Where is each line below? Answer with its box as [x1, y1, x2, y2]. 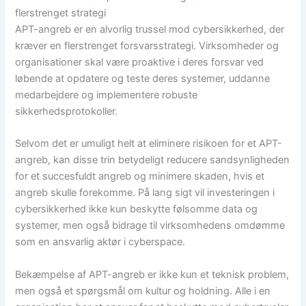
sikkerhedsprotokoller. [15, 105, 118, 117]
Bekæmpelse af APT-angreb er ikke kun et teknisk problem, [15, 268, 290, 281]
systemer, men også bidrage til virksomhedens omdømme [15, 219, 286, 232]
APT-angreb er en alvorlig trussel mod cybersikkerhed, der [15, 23, 285, 36]
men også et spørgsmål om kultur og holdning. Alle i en [15, 284, 271, 297]
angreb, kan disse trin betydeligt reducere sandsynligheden [15, 154, 290, 167]
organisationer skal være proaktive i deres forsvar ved [15, 55, 264, 68]
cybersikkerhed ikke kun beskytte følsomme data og [15, 203, 258, 216]
